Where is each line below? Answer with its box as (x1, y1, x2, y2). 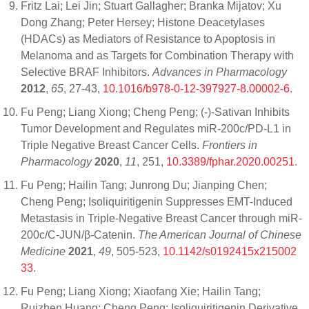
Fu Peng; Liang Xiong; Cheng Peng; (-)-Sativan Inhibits (21, 106, 290, 118)
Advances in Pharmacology (152, 66, 287, 78)
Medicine (21, 245, 66, 257)
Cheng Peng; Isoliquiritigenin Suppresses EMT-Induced (21, 195, 292, 208)
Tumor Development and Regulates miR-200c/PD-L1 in (21, 122, 291, 134)
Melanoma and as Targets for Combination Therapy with (21, 49, 294, 61)
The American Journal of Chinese (138, 228, 301, 241)
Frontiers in (202, 139, 257, 151)
